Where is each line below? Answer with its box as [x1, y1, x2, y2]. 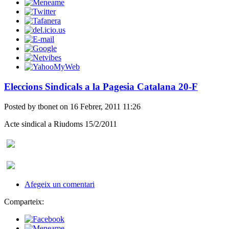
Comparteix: [4, 197, 44, 206]
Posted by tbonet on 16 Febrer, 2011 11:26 [4, 102, 141, 111]
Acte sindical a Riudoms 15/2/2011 [4, 119, 117, 128]
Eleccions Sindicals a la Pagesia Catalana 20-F [4, 81, 198, 93]
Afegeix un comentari [25, 179, 95, 189]
